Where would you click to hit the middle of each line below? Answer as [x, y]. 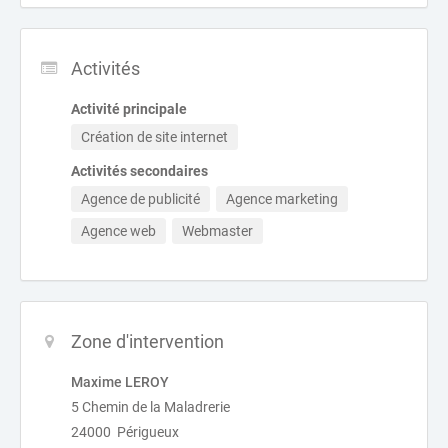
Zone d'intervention [147, 341]
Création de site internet [154, 137]
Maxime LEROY [120, 382]
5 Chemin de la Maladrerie [150, 407]
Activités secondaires [139, 171]
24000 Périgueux [125, 432]
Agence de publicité [140, 199]
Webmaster [217, 231]
